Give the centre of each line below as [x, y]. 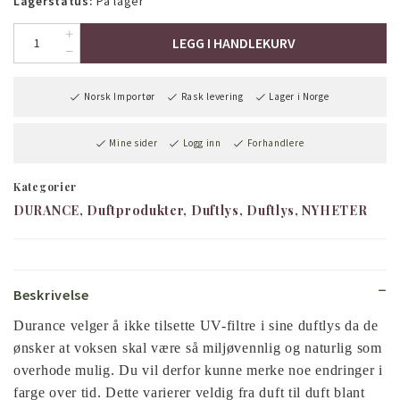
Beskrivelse [51, 295]
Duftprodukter [135, 211]
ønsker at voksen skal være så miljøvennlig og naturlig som [198, 348]
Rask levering [212, 96]
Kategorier [45, 186]
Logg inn [202, 142]
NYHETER [335, 211]
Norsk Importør [120, 96]
